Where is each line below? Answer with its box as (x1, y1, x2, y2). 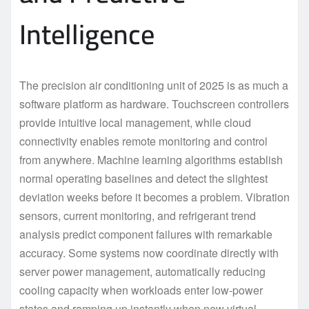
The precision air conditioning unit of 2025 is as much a (19, 77, 288, 93)
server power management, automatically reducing (19, 263, 266, 279)
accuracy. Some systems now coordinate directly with (19, 244, 279, 261)
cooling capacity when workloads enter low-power (19, 281, 263, 298)
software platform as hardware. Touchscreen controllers (19, 95, 289, 112)
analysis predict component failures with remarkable (19, 226, 272, 242)
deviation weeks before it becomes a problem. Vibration (19, 188, 290, 205)
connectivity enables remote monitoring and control (19, 132, 268, 149)
